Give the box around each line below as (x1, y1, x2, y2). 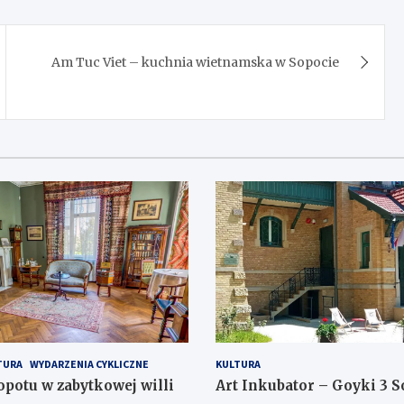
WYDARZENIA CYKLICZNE (29, 356, 149, 371)
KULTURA (216, 356, 261, 371)
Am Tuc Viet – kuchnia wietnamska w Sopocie (51, 54, 340, 71)
